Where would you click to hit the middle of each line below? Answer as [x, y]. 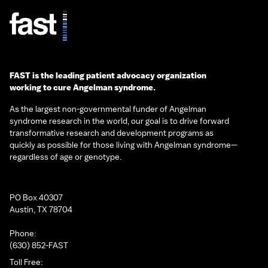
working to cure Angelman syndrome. [83, 87]
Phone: [23, 233]
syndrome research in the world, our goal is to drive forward [119, 121]
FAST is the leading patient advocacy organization [108, 75]
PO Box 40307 [36, 197]
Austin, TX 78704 [41, 209]
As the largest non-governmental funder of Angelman [108, 109]
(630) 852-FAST [39, 245]
